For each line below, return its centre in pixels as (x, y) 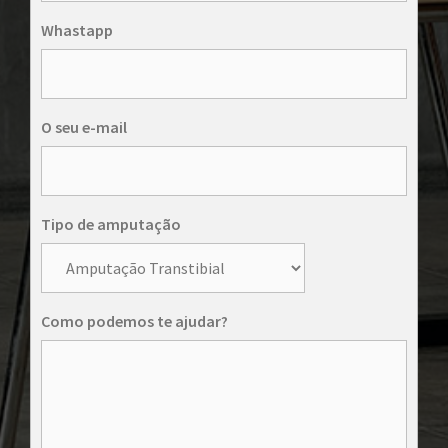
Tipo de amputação (111, 224)
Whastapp (77, 30)
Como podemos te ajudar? (134, 321)
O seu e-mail (84, 127)
